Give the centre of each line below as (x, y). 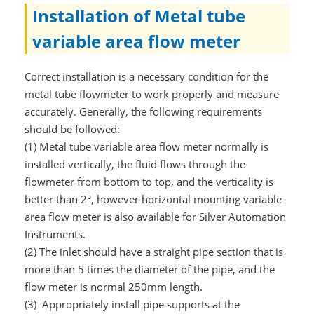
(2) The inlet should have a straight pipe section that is (153, 252)
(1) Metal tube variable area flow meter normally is (146, 146)
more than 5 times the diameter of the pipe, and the (149, 269)
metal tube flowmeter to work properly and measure (151, 94)
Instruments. (55, 234)
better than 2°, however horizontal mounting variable (153, 199)
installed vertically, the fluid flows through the (135, 164)
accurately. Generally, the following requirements (143, 111)
